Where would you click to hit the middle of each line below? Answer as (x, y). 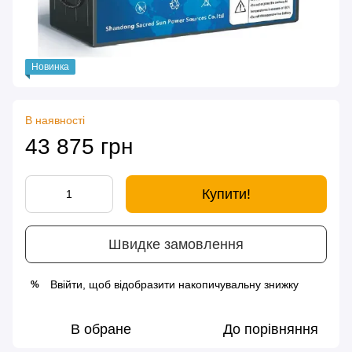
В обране (101, 330)
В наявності (55, 121)
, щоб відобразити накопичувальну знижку (191, 285)
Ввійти (66, 285)
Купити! (226, 194)
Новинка (50, 67)
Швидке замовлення (176, 244)
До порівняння (270, 330)
